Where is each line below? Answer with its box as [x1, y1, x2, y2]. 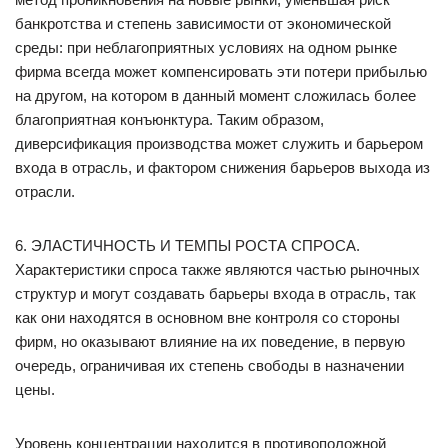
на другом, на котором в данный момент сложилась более [15, 87, 416, 104]
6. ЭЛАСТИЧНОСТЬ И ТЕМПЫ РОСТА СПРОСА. [15, 237, 360, 254]
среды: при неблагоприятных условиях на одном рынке [15, 39, 397, 56]
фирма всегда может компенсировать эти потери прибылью [15, 63, 427, 80]
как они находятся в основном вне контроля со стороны [15, 309, 400, 326]
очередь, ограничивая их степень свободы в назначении [15, 357, 404, 374]
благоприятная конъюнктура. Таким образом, [15, 111, 324, 128]
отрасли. [15, 183, 75, 200]
